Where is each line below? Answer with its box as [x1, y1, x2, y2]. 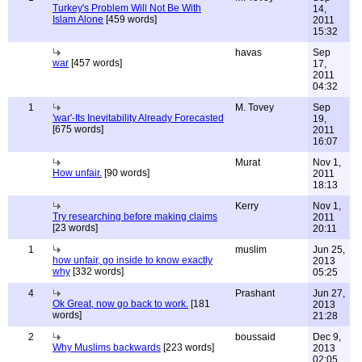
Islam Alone [53, 14, 103, 25]
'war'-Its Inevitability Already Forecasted [53, 112, 224, 124]
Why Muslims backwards [53, 342, 161, 353]
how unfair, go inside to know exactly [53, 255, 213, 266]
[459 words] [103, 14, 157, 25]
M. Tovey [235, 102, 274, 113]
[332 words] [70, 266, 124, 277]
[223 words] [161, 342, 214, 353]
